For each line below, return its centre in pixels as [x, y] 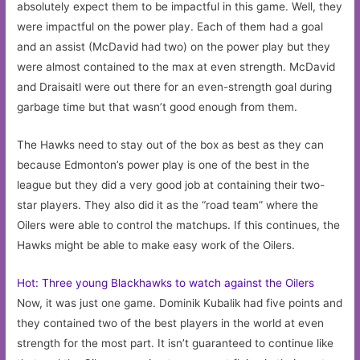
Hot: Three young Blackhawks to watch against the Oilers [166, 282]
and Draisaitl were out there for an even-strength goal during [175, 87]
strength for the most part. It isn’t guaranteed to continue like [176, 343]
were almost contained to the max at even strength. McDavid [176, 67]
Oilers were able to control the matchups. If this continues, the [179, 225]
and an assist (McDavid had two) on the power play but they [174, 47]
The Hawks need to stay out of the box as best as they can [171, 145]
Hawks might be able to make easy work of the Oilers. [156, 245]
